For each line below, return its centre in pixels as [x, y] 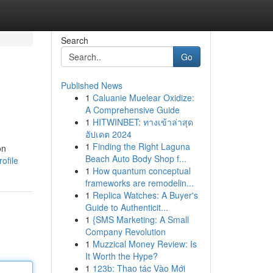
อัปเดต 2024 [108, 134]
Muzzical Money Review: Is [144, 244]
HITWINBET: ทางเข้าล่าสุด [143, 122]
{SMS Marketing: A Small [140, 219]
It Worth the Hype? [121, 256]
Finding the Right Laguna [141, 146]
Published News [91, 85]
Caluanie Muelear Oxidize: [143, 97]
